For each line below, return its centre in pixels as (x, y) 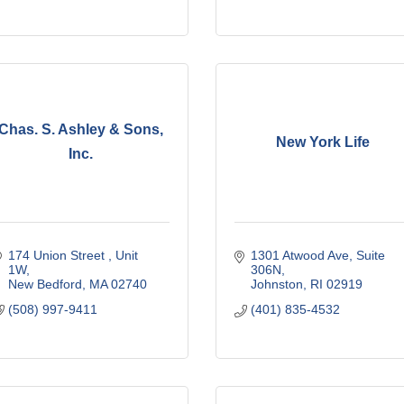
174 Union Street (58, 255)
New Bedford (45, 284)
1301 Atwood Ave (299, 255)
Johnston (276, 284)
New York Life (323, 142)
